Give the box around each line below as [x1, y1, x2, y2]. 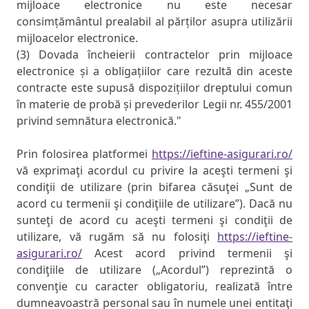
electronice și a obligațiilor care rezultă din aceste [17, 63, 292, 79]
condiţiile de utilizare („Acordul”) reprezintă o [17, 262, 292, 278]
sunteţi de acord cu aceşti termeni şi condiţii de [17, 212, 292, 228]
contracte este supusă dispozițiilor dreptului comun [17, 80, 292, 96]
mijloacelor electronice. [17, 30, 138, 46]
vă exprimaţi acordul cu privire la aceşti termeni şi [17, 163, 292, 179]
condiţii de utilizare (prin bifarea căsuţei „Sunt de [17, 179, 292, 195]
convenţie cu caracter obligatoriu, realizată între [17, 279, 292, 295]
